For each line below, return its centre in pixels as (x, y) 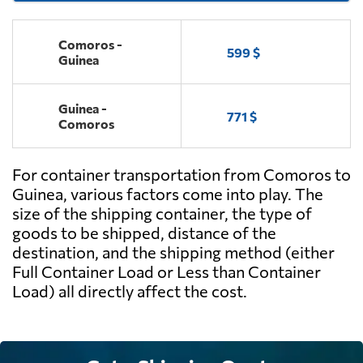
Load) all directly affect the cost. (130, 291)
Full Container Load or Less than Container (167, 272)
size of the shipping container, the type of (162, 214)
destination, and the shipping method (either (173, 252)
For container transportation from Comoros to (181, 175)
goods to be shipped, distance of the (144, 233)
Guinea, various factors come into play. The (168, 194)
